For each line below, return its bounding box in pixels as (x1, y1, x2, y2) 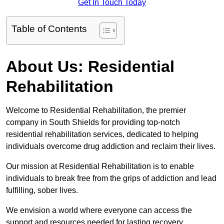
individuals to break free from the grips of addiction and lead (6, 174, 216, 183)
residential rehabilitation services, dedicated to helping (6, 130, 198, 139)
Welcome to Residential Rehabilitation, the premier (6, 106, 186, 115)
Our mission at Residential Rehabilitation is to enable (6, 162, 194, 171)
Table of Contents (11, 23, 87, 34)
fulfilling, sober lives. (6, 186, 80, 195)
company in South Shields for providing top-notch (6, 118, 180, 127)
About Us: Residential (6, 57, 174, 76)
